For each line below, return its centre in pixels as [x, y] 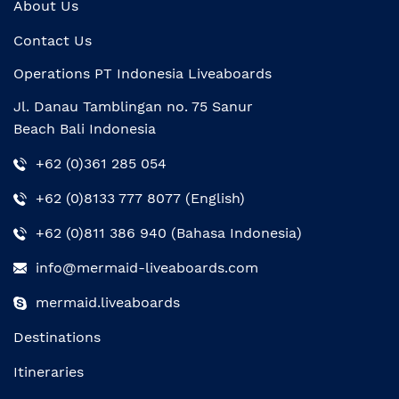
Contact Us [53, 41]
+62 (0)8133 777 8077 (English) [140, 198]
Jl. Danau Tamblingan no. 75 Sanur [133, 106]
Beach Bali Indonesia [85, 129]
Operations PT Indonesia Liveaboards [142, 73]
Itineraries [49, 372]
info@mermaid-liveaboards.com [147, 268]
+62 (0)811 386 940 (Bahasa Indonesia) [169, 233]
